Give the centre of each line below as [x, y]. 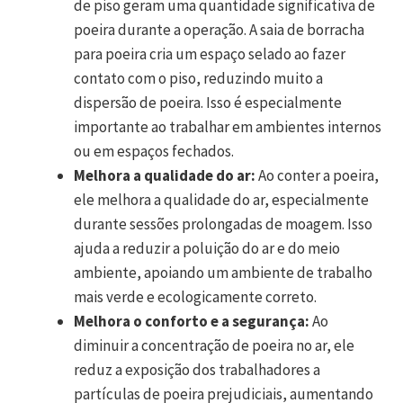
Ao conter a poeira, [317, 175]
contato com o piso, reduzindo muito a [198, 78]
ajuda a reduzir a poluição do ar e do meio [207, 248]
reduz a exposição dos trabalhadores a [197, 370]
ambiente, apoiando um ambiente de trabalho [223, 273]
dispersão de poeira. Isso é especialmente [208, 103]
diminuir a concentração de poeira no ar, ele [214, 345]
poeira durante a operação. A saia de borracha [219, 30]
